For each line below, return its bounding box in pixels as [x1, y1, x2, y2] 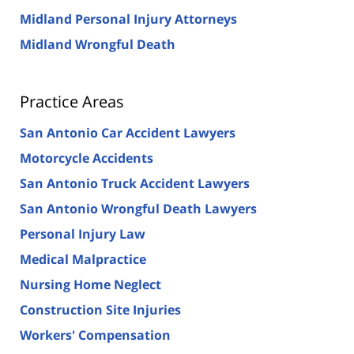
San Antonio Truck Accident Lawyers [20, 174, 250, 192]
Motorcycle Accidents [20, 149, 153, 167]
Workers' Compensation [20, 326, 171, 344]
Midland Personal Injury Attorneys [20, 9, 237, 28]
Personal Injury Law [20, 224, 145, 243]
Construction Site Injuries [20, 300, 181, 318]
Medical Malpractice [20, 250, 146, 268]
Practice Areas [20, 90, 124, 112]
